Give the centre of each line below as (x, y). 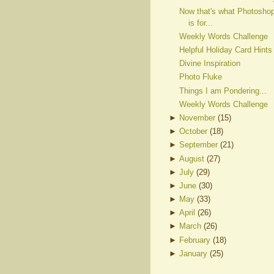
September (199, 145)
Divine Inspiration (209, 64)
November (198, 117)
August (192, 158)
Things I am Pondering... (223, 91)
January (194, 253)
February (195, 240)
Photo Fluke (200, 77)
